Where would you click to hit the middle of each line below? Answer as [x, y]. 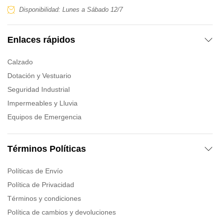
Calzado [20, 62]
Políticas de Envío [35, 171]
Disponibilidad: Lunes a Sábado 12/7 [71, 9]
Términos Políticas [47, 149]
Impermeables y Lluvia [42, 103]
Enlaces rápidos [41, 40]
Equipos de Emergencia [44, 117]
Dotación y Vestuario [39, 75]
